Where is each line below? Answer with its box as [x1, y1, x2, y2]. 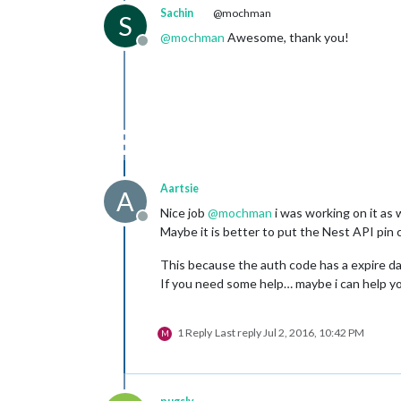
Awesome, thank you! [225, 30, 349, 45]
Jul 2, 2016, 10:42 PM [263, 326, 364, 339]
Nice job [160, 205, 208, 220]
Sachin [160, 6, 193, 20]
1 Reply [177, 326, 212, 339]
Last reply [215, 326, 263, 339]
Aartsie [160, 182, 199, 195]
